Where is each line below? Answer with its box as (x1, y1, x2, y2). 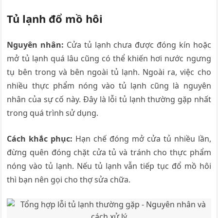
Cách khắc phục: (7, 133, 73, 145)
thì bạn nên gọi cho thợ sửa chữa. (7, 174, 131, 185)
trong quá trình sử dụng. (7, 108, 99, 119)
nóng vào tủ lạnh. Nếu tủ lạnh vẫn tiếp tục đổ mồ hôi (7, 161, 211, 172)
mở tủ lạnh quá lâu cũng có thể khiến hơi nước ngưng (7, 53, 211, 64)
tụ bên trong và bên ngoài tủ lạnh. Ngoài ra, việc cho (7, 67, 211, 78)
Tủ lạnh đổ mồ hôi (7, 11, 103, 26)
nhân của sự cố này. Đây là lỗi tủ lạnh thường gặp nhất (7, 94, 211, 105)
